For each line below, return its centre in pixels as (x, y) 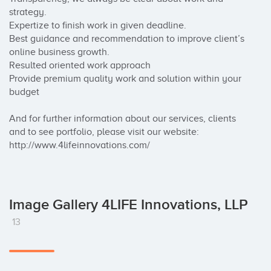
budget (25, 92)
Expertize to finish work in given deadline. (100, 25)
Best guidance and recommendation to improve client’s (127, 39)
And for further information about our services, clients (122, 119)
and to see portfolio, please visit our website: (104, 132)
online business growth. (60, 52)
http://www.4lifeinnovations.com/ (80, 145)
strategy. (30, 12)
